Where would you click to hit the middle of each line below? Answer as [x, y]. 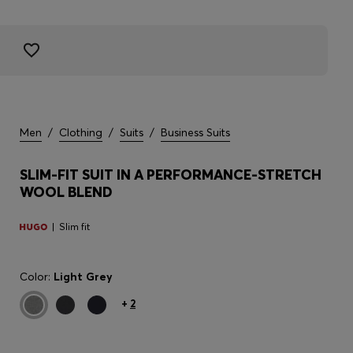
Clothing [81, 132]
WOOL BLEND [66, 192]
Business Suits [195, 132]
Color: [37, 277]
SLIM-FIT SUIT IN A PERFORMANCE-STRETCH [171, 175]
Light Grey [83, 277]
